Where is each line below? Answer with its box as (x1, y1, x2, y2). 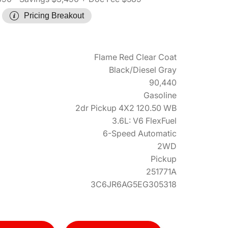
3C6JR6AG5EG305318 (91, 179, 177, 189)
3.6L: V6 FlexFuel (112, 116, 177, 126)
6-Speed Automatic (103, 128, 177, 138)
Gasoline (144, 90, 177, 100)
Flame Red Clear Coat (94, 52, 177, 62)
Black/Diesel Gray (109, 65, 177, 75)
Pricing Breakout (24, 11, 84, 20)
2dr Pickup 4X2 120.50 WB (75, 103, 177, 113)
